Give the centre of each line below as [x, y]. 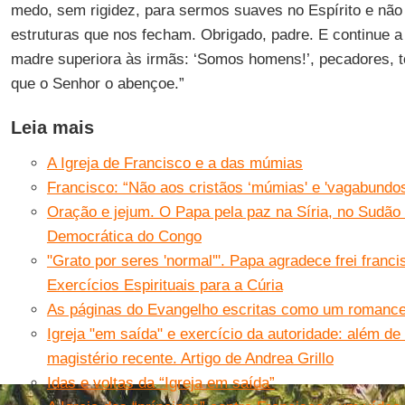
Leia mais [52, 127]
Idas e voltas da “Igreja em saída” [160, 383]
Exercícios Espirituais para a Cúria [165, 285]
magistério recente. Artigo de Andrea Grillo [190, 358]
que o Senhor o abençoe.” [97, 84]
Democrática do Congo [124, 236]
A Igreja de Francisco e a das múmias [174, 163]
